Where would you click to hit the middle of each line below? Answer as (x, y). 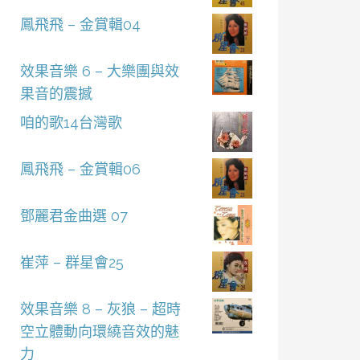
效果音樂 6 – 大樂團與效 (99, 71)
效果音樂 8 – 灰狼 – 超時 (100, 309)
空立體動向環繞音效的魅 (99, 331)
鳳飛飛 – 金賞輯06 (80, 169)
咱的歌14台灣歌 (71, 123)
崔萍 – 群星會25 (72, 262)
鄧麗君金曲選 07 (74, 216)
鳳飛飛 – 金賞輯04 (80, 25)
